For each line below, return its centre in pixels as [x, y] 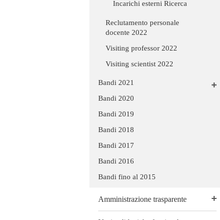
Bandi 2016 [116, 161]
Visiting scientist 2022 [139, 64]
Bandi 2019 [116, 114]
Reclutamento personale [142, 22]
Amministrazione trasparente [142, 199]
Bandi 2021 [116, 82]
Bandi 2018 [116, 129]
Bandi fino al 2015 [127, 177]
